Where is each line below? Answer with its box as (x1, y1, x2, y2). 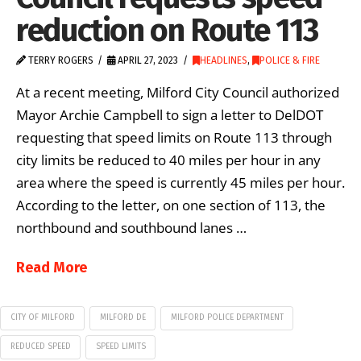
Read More (16, 258, 87, 276)
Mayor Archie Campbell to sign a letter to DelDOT (16, 106, 323, 125)
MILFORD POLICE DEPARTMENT (170, 313, 284, 323)
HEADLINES (199, 54, 247, 66)
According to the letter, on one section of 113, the (16, 196, 326, 215)
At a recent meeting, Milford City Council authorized (16, 83, 339, 102)
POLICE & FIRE (259, 54, 320, 66)
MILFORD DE (99, 313, 146, 323)
